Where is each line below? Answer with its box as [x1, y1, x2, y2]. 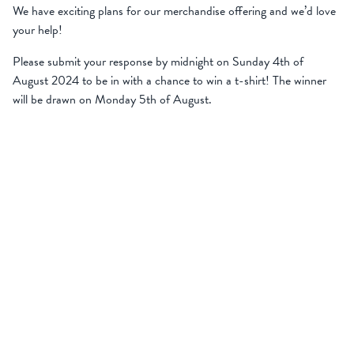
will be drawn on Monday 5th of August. [13, 89, 212, 109]
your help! [13, 20, 62, 40]
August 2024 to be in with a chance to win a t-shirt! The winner [13, 70, 326, 90]
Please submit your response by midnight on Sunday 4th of [13, 51, 303, 71]
